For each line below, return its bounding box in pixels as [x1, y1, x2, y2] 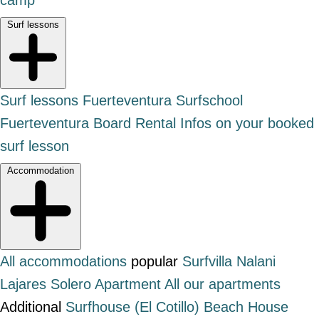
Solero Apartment [51, 276, 161, 292]
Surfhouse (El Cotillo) [66, 298, 199, 315]
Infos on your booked [180, 115, 314, 131]
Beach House [204, 298, 288, 315]
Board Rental [93, 115, 176, 131]
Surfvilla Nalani [182, 253, 276, 269]
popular [131, 253, 178, 269]
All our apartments [164, 276, 281, 292]
